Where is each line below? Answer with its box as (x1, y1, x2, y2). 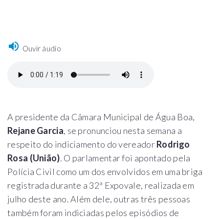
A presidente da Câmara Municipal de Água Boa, (7, 111, 195, 122)
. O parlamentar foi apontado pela (60, 152, 191, 163)
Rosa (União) (7, 152, 60, 163)
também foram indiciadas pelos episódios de (7, 207, 179, 218)
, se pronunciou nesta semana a (63, 125, 182, 136)
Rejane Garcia (7, 125, 64, 136)
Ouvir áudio (22, 44, 61, 53)
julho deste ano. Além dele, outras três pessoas (7, 193, 191, 204)
